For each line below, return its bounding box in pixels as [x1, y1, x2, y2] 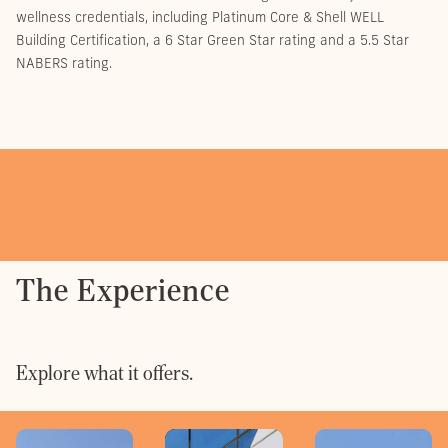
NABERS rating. [16, 54, 112, 71]
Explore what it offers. [16, 360, 193, 385]
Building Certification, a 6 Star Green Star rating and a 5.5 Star [16, 31, 409, 48]
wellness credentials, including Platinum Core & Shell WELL [16, 8, 384, 25]
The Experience [16, 271, 230, 308]
